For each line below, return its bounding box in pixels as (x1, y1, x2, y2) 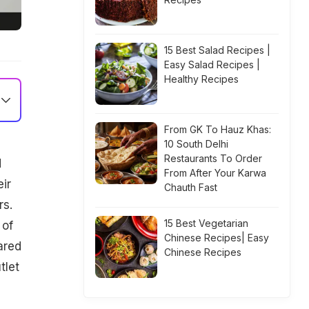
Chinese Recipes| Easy (164, 232, 269, 243)
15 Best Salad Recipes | (164, 44, 270, 56)
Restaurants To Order (164, 152, 262, 164)
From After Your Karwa (164, 167, 266, 179)
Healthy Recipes (164, 73, 239, 85)
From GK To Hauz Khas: (164, 123, 271, 135)
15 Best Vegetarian (164, 217, 248, 229)
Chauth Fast (164, 181, 217, 193)
